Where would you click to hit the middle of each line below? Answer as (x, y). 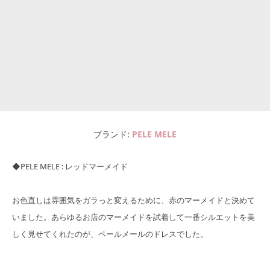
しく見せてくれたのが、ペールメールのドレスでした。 (110, 234)
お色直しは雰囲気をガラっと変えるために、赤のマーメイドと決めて (133, 200)
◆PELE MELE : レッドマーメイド (70, 166)
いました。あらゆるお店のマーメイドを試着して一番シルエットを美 (133, 217)
